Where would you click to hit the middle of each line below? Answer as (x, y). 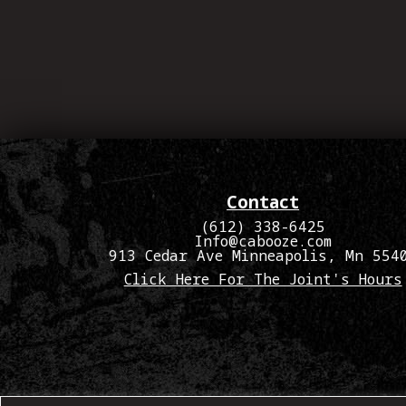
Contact (263, 202)
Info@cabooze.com (263, 242)
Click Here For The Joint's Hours (263, 280)
